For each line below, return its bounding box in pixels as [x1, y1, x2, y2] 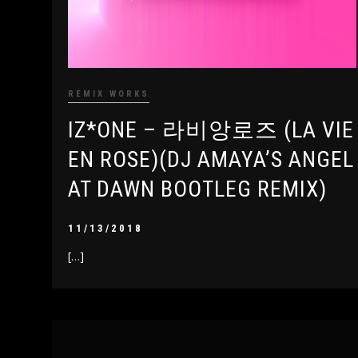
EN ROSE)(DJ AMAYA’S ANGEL [68, 145, 354, 173]
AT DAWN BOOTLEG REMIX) [68, 175, 327, 202]
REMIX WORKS [68, 88, 149, 99]
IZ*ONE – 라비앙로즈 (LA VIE [68, 116, 354, 143]
